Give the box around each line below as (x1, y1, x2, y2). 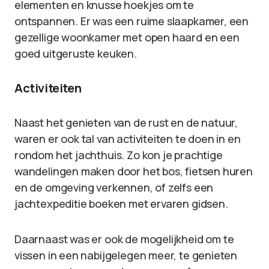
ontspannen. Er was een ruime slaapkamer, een (14, 14, 249, 28)
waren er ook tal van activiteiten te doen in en (14, 131, 241, 146)
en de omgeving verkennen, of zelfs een (14, 180, 214, 195)
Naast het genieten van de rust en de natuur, (14, 115, 238, 130)
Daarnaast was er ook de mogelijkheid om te (14, 232, 234, 246)
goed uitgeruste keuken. (14, 46, 137, 61)
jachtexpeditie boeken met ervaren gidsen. (14, 196, 228, 211)
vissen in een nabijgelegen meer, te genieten (14, 248, 238, 262)
